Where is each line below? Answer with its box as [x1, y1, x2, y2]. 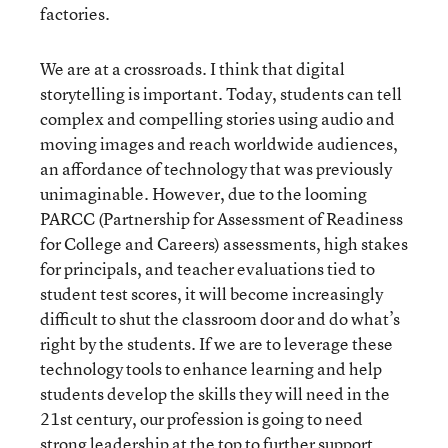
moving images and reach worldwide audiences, [40, 132, 398, 155]
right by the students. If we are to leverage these [40, 332, 393, 355]
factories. [40, 2, 110, 25]
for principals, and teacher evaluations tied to [40, 257, 375, 280]
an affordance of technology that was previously [40, 157, 392, 180]
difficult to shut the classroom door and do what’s [40, 307, 400, 330]
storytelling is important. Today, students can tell [40, 82, 402, 105]
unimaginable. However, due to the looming [40, 182, 367, 205]
